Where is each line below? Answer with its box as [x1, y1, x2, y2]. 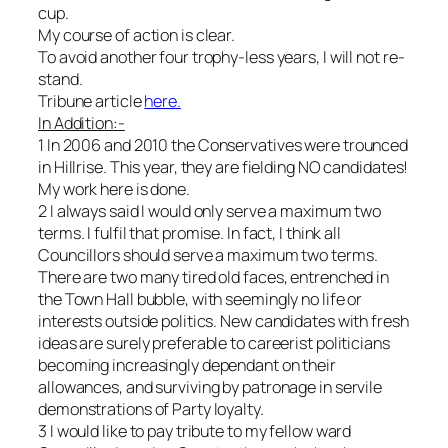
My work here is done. [38, 178, 190, 200]
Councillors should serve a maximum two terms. [38, 244, 378, 266]
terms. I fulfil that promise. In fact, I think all [38, 222, 341, 244]
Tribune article [38, 90, 145, 112]
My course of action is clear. [38, 24, 236, 46]
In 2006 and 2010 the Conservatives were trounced [46, 134, 409, 156]
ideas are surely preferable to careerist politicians [38, 332, 390, 354]
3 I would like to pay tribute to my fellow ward [38, 420, 352, 442]
